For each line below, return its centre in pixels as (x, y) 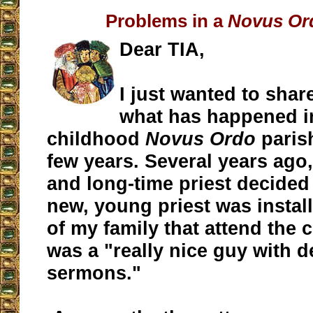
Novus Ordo (201, 139)
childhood (96, 139)
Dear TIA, (162, 50)
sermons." (94, 273)
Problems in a (167, 21)
